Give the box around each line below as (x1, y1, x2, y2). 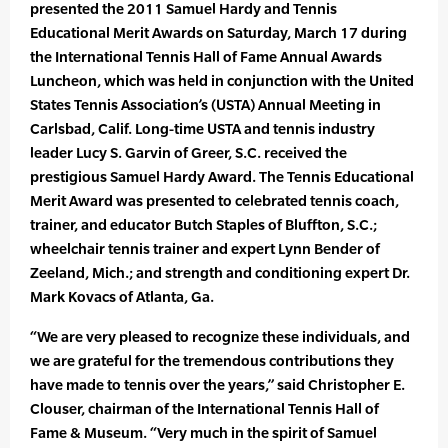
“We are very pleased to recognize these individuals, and (30, 328, 410, 346)
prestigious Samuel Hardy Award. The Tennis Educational (30, 168, 414, 186)
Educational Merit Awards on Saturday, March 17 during (30, 24, 407, 42)
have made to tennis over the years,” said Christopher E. (30, 376, 405, 394)
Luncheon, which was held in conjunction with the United (30, 72, 414, 90)
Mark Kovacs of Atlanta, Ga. (30, 288, 214, 306)
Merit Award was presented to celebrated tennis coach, (30, 192, 399, 210)
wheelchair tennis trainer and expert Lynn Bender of (30, 240, 380, 258)
